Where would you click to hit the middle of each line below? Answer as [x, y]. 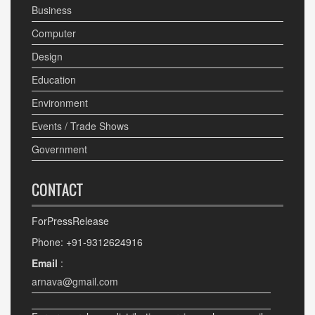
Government [59, 149]
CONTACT [57, 190]
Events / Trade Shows [80, 126]
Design [47, 57]
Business [52, 10]
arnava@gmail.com [75, 282]
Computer [54, 33]
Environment [60, 103]
